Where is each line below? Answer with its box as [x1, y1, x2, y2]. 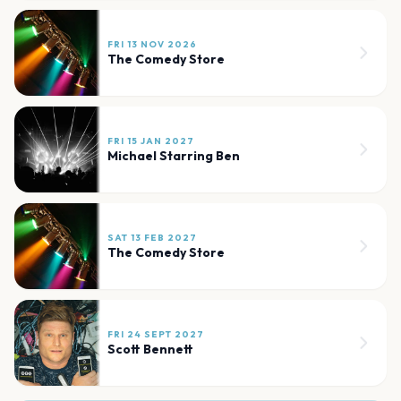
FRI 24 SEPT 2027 [107, 328, 204, 341]
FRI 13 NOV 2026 [107, 38, 197, 51]
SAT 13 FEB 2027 [107, 232, 197, 244]
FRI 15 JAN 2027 [107, 135, 194, 148]
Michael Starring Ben [107, 148, 240, 165]
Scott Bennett [107, 341, 193, 358]
